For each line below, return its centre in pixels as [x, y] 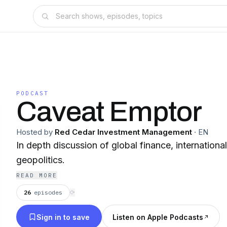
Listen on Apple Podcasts [158, 217]
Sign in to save [63, 217]
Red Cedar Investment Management [123, 132]
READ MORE [37, 175]
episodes [48, 192]
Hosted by [34, 132]
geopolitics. [41, 160]
